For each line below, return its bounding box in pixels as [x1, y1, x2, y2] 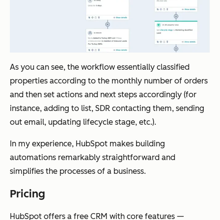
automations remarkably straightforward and [10, 153, 175, 163]
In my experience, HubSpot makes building [10, 139, 165, 149]
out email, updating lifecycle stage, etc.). [10, 117, 156, 127]
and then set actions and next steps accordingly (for [10, 90, 196, 100]
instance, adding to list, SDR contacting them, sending [10, 104, 204, 113]
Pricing [10, 187, 45, 201]
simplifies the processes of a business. [10, 166, 146, 176]
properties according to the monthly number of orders [10, 76, 208, 86]
